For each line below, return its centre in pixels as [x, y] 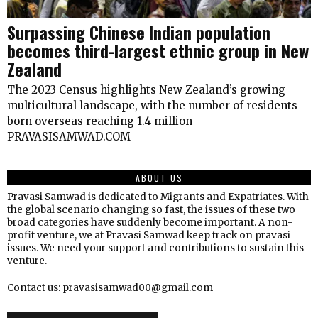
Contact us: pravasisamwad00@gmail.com [110, 288]
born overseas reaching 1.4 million [100, 121]
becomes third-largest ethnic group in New [158, 50]
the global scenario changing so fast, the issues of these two [151, 210]
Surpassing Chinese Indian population [139, 32]
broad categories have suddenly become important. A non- [150, 223]
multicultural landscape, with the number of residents [152, 105]
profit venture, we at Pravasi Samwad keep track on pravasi [149, 235]
